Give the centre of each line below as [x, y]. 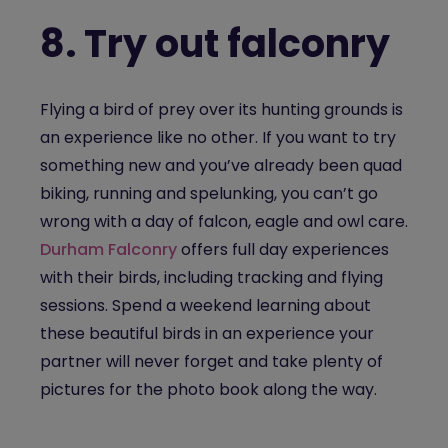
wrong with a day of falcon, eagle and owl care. [224, 221]
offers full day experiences [283, 249]
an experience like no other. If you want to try [218, 137]
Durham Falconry [108, 249]
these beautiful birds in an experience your [207, 333]
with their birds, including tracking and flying [211, 277]
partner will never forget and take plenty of [211, 361]
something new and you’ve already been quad [221, 165]
